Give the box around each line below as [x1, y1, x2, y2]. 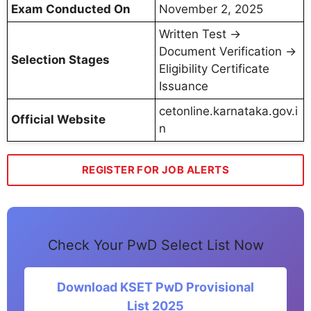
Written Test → [159, 26, 241, 41]
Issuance [159, 78, 208, 93]
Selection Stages [11, 52, 110, 67]
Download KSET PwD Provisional [57, 280, 254, 295]
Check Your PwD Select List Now [47, 237, 264, 254]
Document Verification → [159, 44, 296, 58]
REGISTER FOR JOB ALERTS [81, 162, 230, 176]
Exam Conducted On [11, 1, 131, 16]
